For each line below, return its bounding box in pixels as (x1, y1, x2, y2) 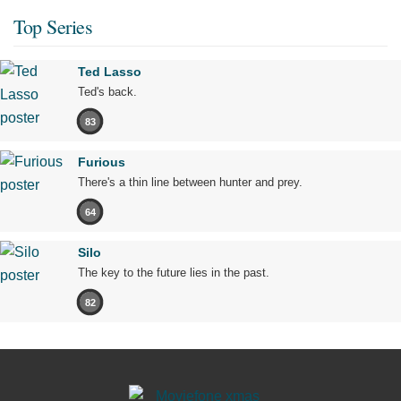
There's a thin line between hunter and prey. (78, 175, 303, 190)
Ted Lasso (78, 64, 141, 80)
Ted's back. (78, 85, 137, 99)
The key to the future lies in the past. (78, 266, 269, 280)
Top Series (13, 13, 92, 40)
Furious (78, 155, 125, 170)
